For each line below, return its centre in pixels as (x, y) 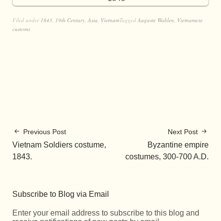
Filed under (26, 20)
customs (21, 29)
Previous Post (45, 131)
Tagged (129, 20)
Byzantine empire (178, 145)
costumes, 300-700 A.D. (167, 156)
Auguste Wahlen (156, 20)
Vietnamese (190, 20)
